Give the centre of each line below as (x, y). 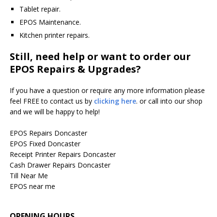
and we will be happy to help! (55, 111)
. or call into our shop (169, 101)
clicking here (115, 101)
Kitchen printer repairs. (54, 35)
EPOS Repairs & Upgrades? (75, 69)
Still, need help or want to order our (100, 56)
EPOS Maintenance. (50, 22)
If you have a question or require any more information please (107, 90)
